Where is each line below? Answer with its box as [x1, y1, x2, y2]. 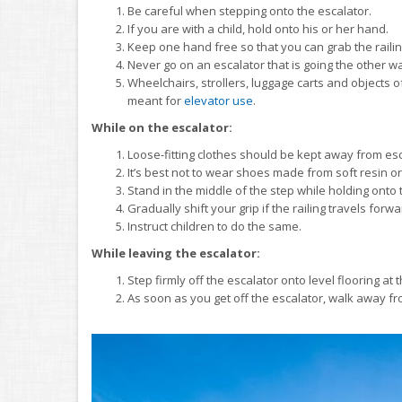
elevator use [184, 92, 253, 109]
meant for [127, 92, 184, 109]
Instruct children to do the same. [127, 218, 301, 234]
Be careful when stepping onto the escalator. [127, 3, 371, 19]
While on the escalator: [92, 119, 232, 135]
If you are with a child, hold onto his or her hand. [127, 21, 389, 37]
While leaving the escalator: [92, 245, 260, 261]
